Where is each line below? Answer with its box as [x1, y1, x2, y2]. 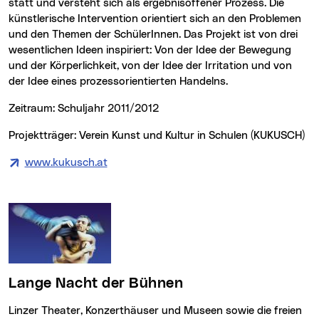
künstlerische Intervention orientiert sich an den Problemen [9, 14, 301, 25]
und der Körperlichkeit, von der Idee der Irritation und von [9, 61, 292, 72]
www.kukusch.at [24, 157, 108, 169]
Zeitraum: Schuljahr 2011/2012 [15, 103, 159, 115]
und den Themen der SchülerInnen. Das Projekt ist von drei [9, 29, 298, 41]
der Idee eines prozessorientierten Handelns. [9, 76, 228, 88]
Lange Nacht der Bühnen [16, 276, 183, 291]
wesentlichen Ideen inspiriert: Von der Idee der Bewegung [9, 45, 291, 56]
